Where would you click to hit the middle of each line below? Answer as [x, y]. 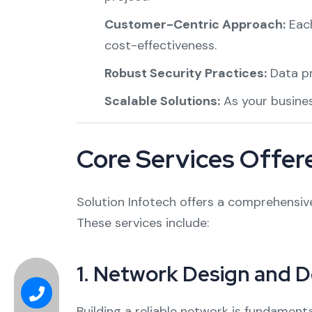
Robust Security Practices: [185, 73]
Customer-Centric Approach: [195, 24]
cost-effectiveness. [160, 45]
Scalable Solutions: [162, 101]
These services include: [142, 223]
